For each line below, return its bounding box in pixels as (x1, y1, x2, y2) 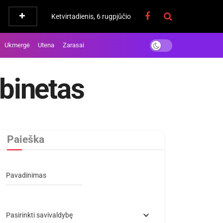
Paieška (7, 133, 44, 145)
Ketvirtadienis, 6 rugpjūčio (51, 12, 131, 20)
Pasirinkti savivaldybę (6, 211, 73, 219)
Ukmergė (4, 41, 30, 49)
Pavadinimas (6, 171, 46, 179)
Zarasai (63, 41, 85, 49)
